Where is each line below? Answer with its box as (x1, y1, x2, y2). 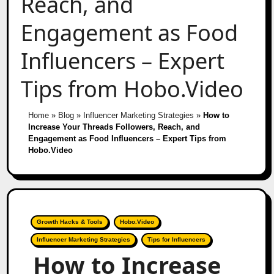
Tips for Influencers (147, 235, 206, 243)
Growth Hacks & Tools (37, 218, 103, 225)
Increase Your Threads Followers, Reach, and (28, 122, 200, 131)
